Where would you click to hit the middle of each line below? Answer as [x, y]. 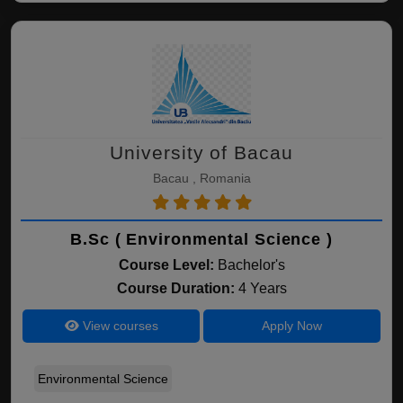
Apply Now [291, 326]
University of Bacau [201, 152]
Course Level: [166, 265]
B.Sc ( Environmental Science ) [201, 239]
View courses [118, 326]
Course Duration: [177, 288]
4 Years [262, 288]
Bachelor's [251, 265]
